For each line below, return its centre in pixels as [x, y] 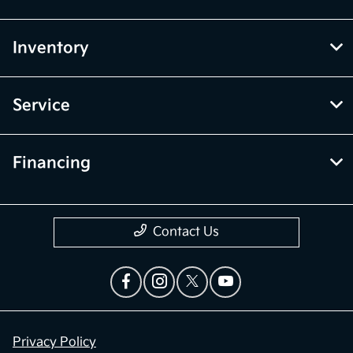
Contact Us [186, 232]
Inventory [51, 48]
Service [41, 105]
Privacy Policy [54, 342]
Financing [52, 163]
